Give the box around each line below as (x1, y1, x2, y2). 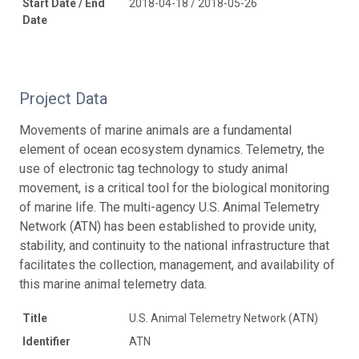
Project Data (19, 88, 107, 108)
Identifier (22, 334, 71, 348)
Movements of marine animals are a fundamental (19, 122, 292, 138)
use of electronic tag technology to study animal (19, 160, 288, 176)
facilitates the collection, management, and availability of (19, 256, 335, 272)
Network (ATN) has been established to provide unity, (19, 218, 317, 234)
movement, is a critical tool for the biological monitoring (19, 179, 329, 196)
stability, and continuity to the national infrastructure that (19, 237, 329, 253)
